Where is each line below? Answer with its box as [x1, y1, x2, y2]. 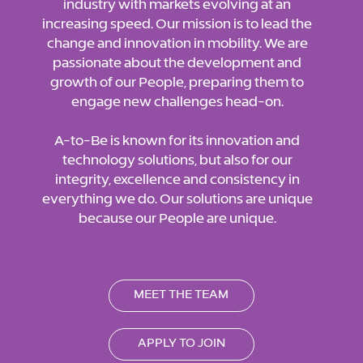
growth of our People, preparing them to [50, 73, 305, 90]
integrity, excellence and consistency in [54, 170, 300, 187]
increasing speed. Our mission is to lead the [42, 15, 313, 32]
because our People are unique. [78, 209, 276, 226]
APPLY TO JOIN [137, 335, 225, 350]
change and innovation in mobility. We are [46, 34, 308, 51]
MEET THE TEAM [134, 286, 229, 301]
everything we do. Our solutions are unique [41, 190, 313, 207]
